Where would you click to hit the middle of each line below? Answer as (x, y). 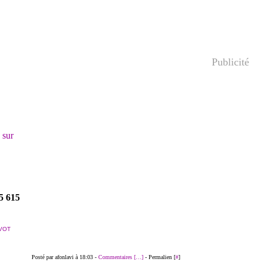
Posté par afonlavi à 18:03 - (65, 257)
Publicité (230, 62)
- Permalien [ (159, 257)
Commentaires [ (117, 257)
